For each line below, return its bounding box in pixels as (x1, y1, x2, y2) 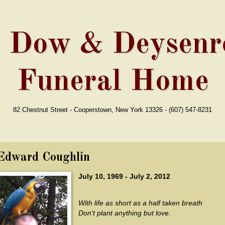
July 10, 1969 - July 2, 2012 (78, 172, 170, 180)
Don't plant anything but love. (78, 209, 171, 217)
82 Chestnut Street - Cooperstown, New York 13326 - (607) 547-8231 (13, 106, 212, 114)
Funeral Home (16, 67, 209, 97)
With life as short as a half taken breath (78, 199, 202, 207)
